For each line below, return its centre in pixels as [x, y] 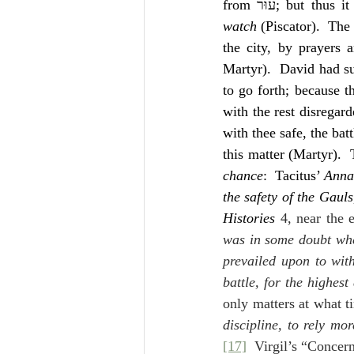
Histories [252, 218]
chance [243, 175]
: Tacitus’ [294, 175]
